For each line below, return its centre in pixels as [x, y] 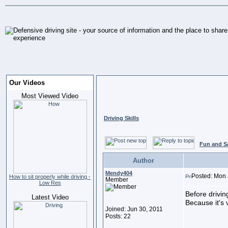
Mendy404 [119, 173]
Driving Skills [121, 118]
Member [117, 180]
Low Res [50, 183]
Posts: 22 [118, 216]
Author [144, 161]
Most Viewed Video [50, 96]
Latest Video [50, 197]
